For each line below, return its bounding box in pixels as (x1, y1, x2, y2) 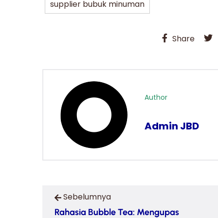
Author (145, 92, 167, 102)
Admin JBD (145, 119, 199, 133)
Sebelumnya (63, 191, 111, 202)
